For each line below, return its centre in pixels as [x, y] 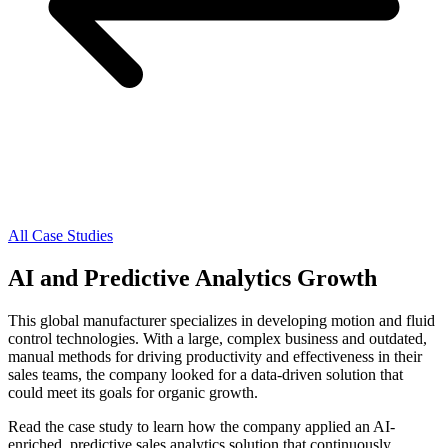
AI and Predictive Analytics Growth [192, 277]
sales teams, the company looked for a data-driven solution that [205, 374]
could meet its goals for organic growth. [133, 392]
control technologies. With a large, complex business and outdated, [217, 338]
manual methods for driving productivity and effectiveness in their [215, 356]
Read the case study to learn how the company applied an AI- [201, 426]
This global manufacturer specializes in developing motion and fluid [221, 320]
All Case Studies [60, 235]
